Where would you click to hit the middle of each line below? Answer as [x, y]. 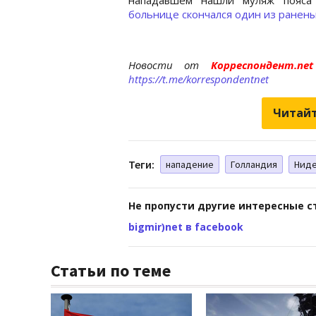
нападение [190, 164]
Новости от [164, 65]
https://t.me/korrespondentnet [199, 79]
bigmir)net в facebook [186, 226]
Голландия [254, 164]
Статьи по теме [111, 270]
